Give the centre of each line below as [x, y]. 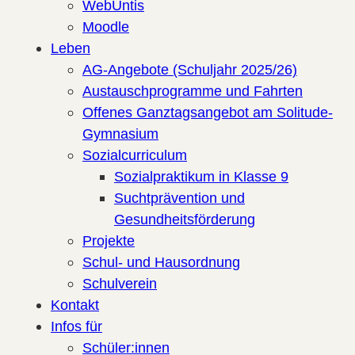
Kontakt [75, 304]
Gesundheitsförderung [185, 219]
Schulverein [120, 283]
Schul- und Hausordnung [161, 261]
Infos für [76, 326]
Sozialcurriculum [135, 155]
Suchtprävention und [179, 197]
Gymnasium [120, 133]
